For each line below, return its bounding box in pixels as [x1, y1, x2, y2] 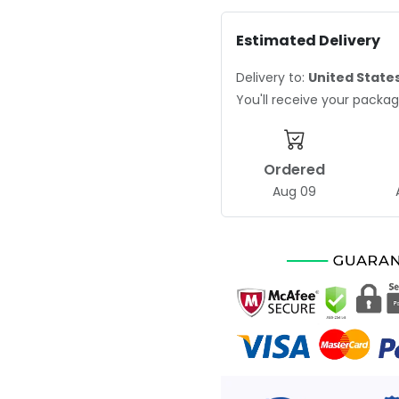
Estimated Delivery [236, 29, 380, 51]
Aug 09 [273, 183, 317, 201]
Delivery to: [236, 69, 308, 87]
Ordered [264, 159, 326, 181]
